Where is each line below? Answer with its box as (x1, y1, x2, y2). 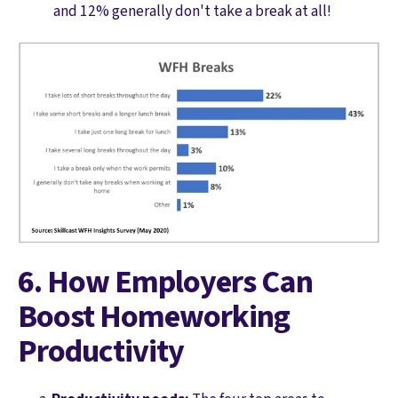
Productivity (18, 329, 184, 375)
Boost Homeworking (18, 294, 290, 340)
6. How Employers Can (18, 259, 313, 306)
